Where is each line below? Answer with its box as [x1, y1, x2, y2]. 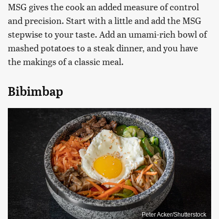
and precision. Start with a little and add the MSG [8, 14, 201, 26]
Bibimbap [8, 84, 63, 99]
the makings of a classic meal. [8, 55, 124, 67]
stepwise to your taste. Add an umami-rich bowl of [8, 27, 207, 40]
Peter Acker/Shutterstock [142, 211, 206, 218]
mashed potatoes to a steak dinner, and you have [8, 41, 198, 54]
